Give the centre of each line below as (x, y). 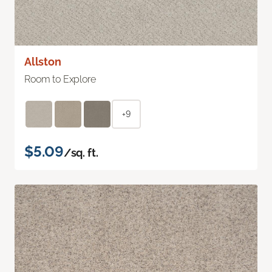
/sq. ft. (81, 152)
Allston (43, 61)
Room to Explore (60, 79)
